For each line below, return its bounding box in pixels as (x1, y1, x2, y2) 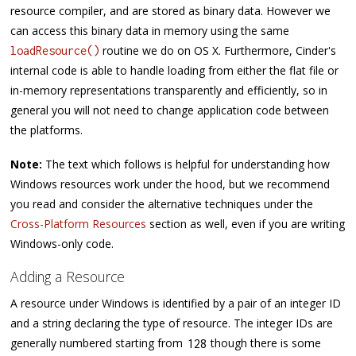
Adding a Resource (10, 267, 126, 287)
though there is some (207, 335, 322, 351)
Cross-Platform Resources (10, 215, 147, 231)
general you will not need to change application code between (10, 103, 330, 118)
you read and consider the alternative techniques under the (10, 195, 314, 211)
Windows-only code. (10, 235, 114, 251)
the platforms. (10, 122, 83, 138)
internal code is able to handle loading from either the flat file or (10, 63, 339, 79)
